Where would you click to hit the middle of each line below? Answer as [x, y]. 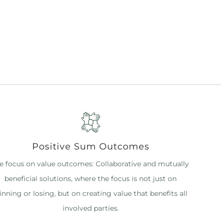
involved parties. [91, 208]
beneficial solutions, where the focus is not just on [91, 178]
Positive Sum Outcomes [91, 146]
